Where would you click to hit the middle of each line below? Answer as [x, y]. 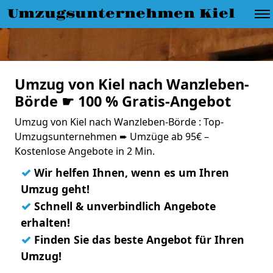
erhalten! [45, 222]
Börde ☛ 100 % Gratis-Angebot [123, 101]
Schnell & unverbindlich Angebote [123, 206]
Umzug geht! [55, 189]
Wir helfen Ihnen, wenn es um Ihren [130, 172]
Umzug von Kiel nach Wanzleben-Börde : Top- [119, 122]
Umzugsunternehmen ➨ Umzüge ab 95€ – [112, 136]
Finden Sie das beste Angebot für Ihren [138, 239]
